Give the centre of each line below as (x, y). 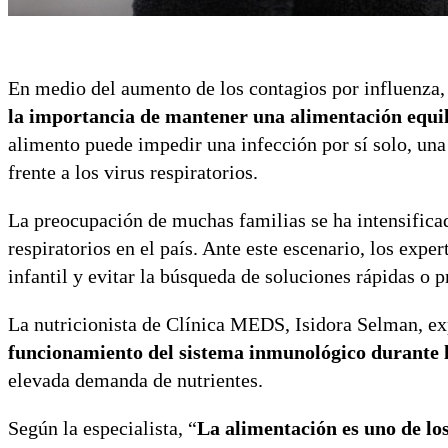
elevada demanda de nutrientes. (135, 380)
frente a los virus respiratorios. (133, 172)
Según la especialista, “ (102, 428)
